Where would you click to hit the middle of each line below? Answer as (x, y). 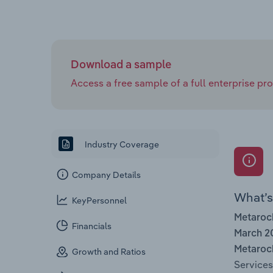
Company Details (107, 175)
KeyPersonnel (100, 201)
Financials (92, 226)
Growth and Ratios (109, 252)
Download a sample (121, 65)
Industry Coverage (121, 144)
